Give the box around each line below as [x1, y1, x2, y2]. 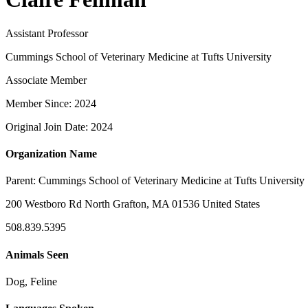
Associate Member [5, 74, 87, 86]
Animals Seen [5, 248, 69, 261]
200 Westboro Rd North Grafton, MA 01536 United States [5, 198, 260, 210]
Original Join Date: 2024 [5, 120, 113, 133]
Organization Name [5, 148, 97, 160]
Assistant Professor [5, 27, 88, 39]
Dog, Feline [5, 275, 57, 287]
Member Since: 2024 [5, 97, 96, 109]
